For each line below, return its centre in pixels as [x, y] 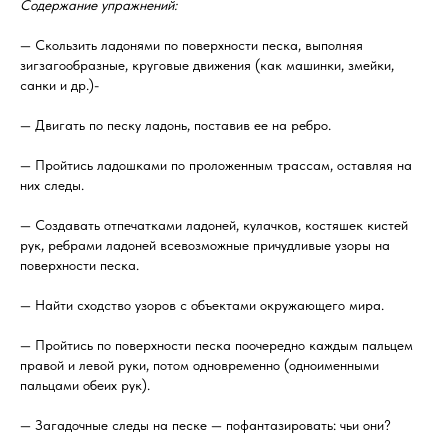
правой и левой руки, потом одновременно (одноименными [199, 365]
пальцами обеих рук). [85, 385]
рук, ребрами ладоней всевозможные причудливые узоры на [205, 245]
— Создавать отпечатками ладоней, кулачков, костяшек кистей [214, 225]
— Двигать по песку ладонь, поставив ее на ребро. [175, 125]
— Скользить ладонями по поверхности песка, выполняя [191, 45]
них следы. [52, 185]
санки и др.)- [59, 85]
